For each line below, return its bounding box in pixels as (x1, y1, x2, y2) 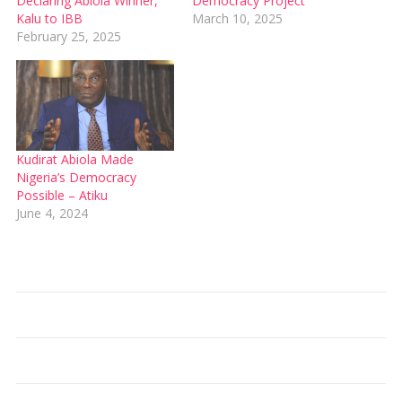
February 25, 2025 (15, 28, 121, 46)
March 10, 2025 (192, 10, 283, 28)
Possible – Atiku (15, 186, 108, 204)
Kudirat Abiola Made (15, 150, 134, 168)
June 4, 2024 (15, 204, 88, 222)
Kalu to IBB (15, 10, 83, 28)
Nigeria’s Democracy (15, 168, 136, 186)
